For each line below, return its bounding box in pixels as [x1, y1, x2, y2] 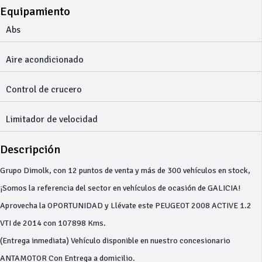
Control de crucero [6, 84, 82, 95]
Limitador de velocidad [6, 113, 98, 125]
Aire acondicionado [6, 54, 84, 65]
